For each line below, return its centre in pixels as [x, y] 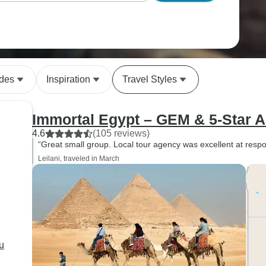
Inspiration [68, 79]
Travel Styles [150, 79]
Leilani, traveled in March [79, 159]
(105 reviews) [121, 133]
